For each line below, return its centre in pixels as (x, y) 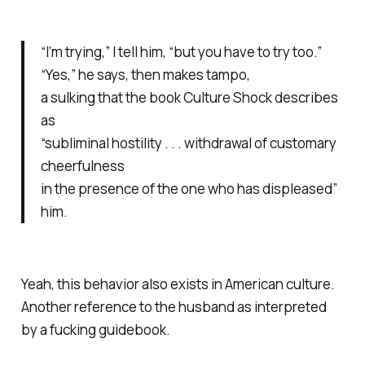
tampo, (228, 75)
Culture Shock (229, 98)
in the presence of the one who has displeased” (189, 189)
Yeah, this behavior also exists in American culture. (178, 284)
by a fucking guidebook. (95, 330)
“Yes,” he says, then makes (123, 75)
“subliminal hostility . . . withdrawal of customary (188, 143)
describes (306, 98)
